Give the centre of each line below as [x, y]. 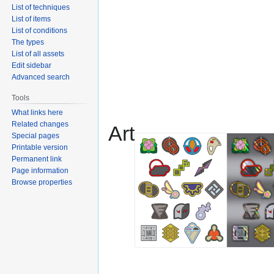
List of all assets [38, 54]
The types [28, 42]
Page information [40, 170]
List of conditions [40, 30]
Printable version [40, 147]
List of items [31, 19]
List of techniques [41, 7]
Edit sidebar [32, 65]
